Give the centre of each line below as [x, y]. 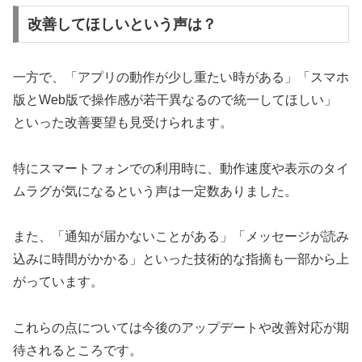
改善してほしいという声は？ [122, 24]
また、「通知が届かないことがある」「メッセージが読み [181, 237]
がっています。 [58, 282]
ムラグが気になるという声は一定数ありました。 [155, 191]
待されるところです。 [78, 351]
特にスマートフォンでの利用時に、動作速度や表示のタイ [181, 168]
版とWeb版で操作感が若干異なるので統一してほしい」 [175, 99]
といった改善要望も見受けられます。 [123, 122]
